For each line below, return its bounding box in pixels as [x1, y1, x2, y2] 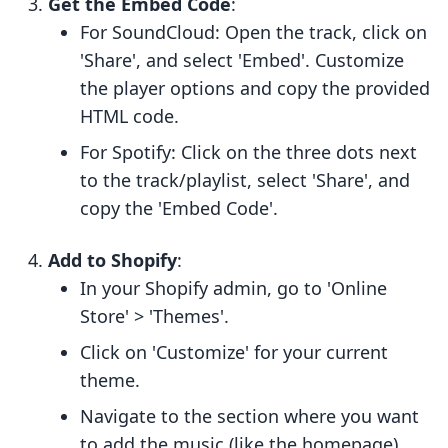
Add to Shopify [48, 248, 177, 273]
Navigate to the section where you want [80, 404, 419, 429]
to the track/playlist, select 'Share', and [80, 168, 410, 193]
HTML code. [80, 104, 179, 129]
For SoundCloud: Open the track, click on [80, 20, 427, 45]
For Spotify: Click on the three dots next [80, 140, 417, 165]
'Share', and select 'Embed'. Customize [80, 48, 404, 73]
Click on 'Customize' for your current [80, 340, 388, 365]
